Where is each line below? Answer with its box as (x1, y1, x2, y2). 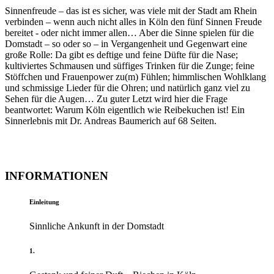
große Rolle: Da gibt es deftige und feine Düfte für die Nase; (5, 49, 238, 60)
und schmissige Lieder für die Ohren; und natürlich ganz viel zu (5, 82, 250, 93)
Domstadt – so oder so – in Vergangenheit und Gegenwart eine (5, 38, 247, 49)
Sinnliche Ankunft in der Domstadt (29, 221, 164, 232)
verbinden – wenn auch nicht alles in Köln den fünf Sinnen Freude (5, 16, 262, 27)
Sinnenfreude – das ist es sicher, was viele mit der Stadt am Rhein (5, 5, 257, 16)
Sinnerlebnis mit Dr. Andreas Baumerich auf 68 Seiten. (5, 115, 217, 126)
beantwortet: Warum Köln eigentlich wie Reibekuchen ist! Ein (5, 104, 245, 115)
